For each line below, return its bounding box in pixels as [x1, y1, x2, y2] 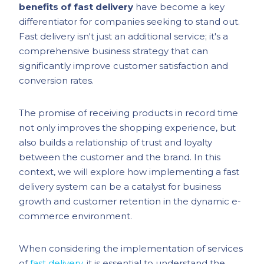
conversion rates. [19, 75, 94, 86]
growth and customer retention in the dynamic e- [19, 196, 242, 207]
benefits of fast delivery [19, 1, 134, 12]
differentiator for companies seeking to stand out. [19, 16, 240, 27]
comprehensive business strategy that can [19, 45, 209, 57]
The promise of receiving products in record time [19, 107, 239, 118]
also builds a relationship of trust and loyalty [19, 137, 213, 148]
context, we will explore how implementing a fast [19, 166, 240, 177]
